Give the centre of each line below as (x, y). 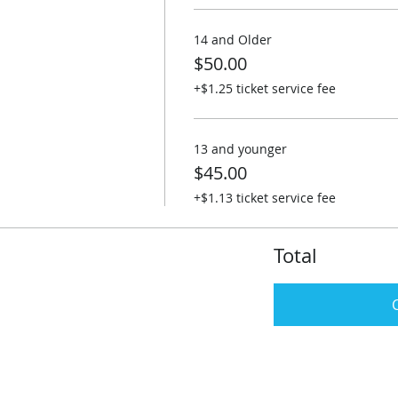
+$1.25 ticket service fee (264, 88)
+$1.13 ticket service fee (264, 198)
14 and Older (232, 40)
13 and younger (240, 149)
